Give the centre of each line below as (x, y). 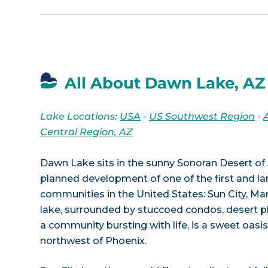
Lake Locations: (80, 116)
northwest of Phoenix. (94, 240)
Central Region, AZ (87, 132)
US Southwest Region (202, 116)
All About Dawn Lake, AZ (165, 83)
